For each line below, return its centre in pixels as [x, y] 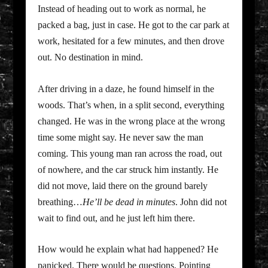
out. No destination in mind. [90, 57]
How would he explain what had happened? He [128, 249]
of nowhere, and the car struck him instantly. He [128, 169]
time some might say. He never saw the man [120, 137]
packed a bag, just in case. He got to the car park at [133, 25]
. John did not [201, 202]
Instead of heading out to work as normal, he [121, 9]
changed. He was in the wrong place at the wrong [131, 121]
